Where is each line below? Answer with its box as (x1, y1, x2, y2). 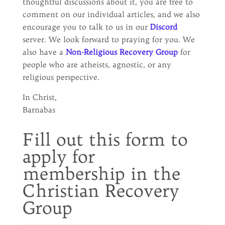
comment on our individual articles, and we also (22, 9, 200, 19)
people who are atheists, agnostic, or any (22, 59, 171, 69)
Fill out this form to (22, 128, 188, 150)
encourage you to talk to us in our (22, 22, 150, 32)
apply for (22, 145, 95, 167)
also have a (22, 47, 66, 57)
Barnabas (22, 104, 55, 115)
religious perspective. (22, 72, 99, 82)
